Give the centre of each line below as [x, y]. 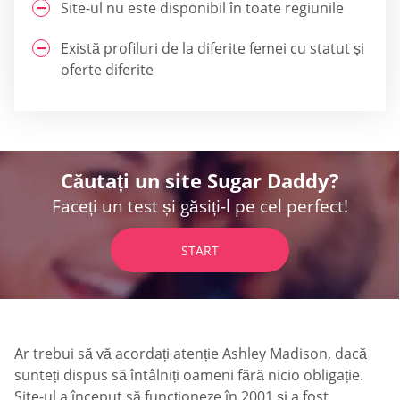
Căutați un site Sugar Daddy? [200, 180]
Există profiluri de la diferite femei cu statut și [212, 48]
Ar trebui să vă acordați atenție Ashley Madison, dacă [191, 353]
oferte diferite [107, 69]
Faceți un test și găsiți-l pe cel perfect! [200, 206]
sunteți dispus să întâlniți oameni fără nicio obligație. [189, 375]
